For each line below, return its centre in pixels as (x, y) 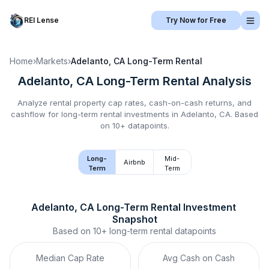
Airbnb (134, 162)
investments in (151, 114)
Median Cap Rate (70, 258)
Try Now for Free (196, 20)
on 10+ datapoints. (134, 125)
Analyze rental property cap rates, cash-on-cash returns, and (134, 103)
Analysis (225, 81)
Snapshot (134, 219)
